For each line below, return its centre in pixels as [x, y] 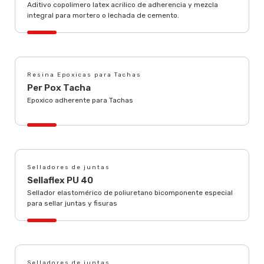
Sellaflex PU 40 [60, 180]
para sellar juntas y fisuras [72, 203]
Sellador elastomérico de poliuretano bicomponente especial [130, 193]
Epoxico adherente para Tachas [80, 100]
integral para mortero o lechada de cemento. [103, 15]
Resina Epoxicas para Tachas [84, 75]
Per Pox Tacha [59, 88]
